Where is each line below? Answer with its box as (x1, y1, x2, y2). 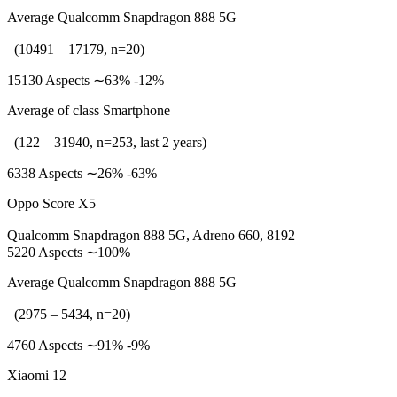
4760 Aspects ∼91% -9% (7, 338, 150, 353)
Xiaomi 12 (7, 368, 66, 383)
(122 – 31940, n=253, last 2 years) (7, 135, 206, 150)
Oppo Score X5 (7, 196, 96, 211)
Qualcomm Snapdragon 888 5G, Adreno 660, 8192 (7, 228, 295, 243)
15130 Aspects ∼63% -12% (7, 73, 164, 88)
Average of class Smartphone (7, 103, 170, 118)
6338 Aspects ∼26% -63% (7, 166, 157, 181)
